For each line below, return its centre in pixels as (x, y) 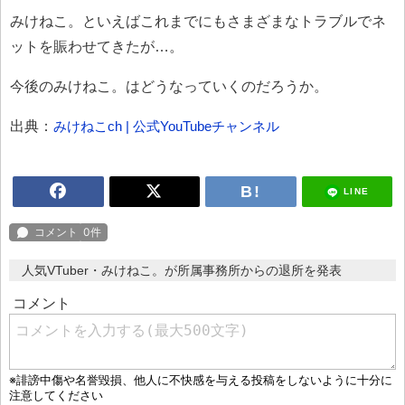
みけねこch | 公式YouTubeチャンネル (166, 127)
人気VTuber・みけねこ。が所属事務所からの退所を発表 (181, 271)
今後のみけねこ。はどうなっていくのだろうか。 (169, 87)
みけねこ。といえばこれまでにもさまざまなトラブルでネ (198, 22)
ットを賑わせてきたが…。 (97, 47)
